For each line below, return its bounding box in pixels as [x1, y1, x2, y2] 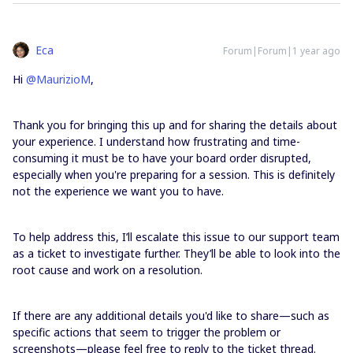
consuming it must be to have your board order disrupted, [13, 150, 311, 165]
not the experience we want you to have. [13, 184, 224, 199]
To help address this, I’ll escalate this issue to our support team [13, 229, 340, 244]
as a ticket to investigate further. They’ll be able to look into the [13, 246, 340, 261]
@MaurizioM [26, 72, 91, 87]
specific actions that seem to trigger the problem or [13, 325, 281, 340]
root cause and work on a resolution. [13, 262, 203, 277]
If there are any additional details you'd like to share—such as [13, 308, 329, 323]
